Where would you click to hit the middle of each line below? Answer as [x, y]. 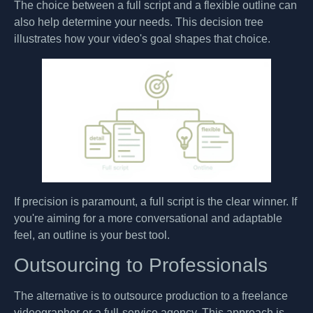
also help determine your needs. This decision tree [139, 22]
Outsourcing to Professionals [141, 265]
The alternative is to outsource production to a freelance [151, 296]
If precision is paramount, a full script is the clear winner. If [155, 201]
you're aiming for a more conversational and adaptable [148, 218]
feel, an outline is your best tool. [92, 235]
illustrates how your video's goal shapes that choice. [142, 38]
